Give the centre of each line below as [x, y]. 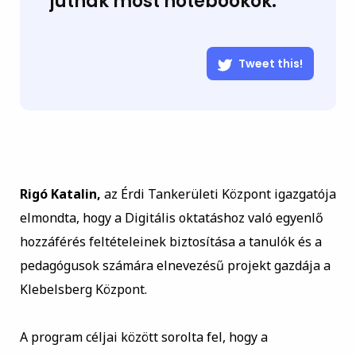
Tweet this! [271, 64]
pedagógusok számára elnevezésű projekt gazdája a [175, 266]
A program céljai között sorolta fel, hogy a [143, 337]
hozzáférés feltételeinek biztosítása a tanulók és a [170, 242]
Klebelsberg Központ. [83, 290]
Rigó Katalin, [60, 194]
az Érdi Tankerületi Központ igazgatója [218, 194]
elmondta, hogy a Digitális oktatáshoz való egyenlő [171, 218]
